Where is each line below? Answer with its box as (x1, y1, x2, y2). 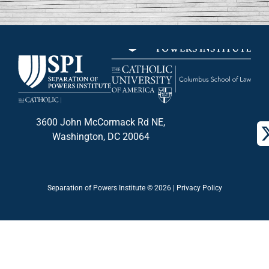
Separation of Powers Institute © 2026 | (47, 184, 177, 193)
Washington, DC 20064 (52, 131, 150, 142)
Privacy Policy (176, 184, 222, 193)
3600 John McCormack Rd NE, (36, 116, 165, 128)
